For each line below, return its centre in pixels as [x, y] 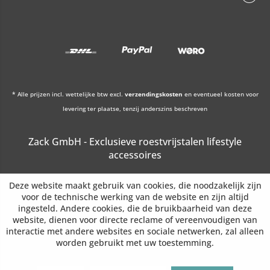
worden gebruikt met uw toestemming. [135, 243]
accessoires [135, 155]
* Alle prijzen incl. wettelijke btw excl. [68, 94]
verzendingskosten [153, 94]
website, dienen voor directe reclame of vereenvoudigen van [135, 220]
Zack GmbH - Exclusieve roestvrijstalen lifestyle [135, 142]
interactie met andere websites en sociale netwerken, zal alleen [135, 231]
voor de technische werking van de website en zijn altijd [135, 197]
